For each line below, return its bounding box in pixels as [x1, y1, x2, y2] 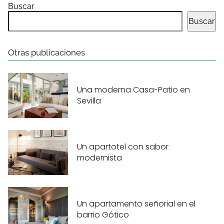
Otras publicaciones [8, 47, 85, 58]
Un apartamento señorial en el [77, 197, 195, 209]
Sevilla [77, 94, 101, 106]
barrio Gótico [77, 208, 129, 220]
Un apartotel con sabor [77, 140, 168, 152]
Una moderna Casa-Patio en [77, 83, 190, 95]
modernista [77, 151, 122, 163]
